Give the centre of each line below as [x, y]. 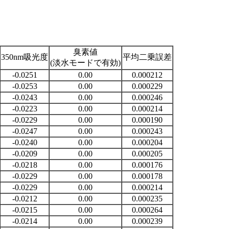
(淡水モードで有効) [85, 63]
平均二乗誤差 [147, 57]
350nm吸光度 [25, 57]
